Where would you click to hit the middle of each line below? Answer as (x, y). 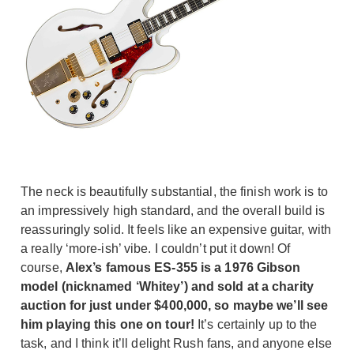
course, (43, 267)
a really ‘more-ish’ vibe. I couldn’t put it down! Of (156, 248)
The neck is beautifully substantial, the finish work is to (174, 191)
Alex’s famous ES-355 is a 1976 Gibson (183, 267)
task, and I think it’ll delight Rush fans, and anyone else (176, 343)
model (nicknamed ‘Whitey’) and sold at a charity (167, 286)
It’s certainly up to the (256, 324)
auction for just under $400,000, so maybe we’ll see (175, 305)
